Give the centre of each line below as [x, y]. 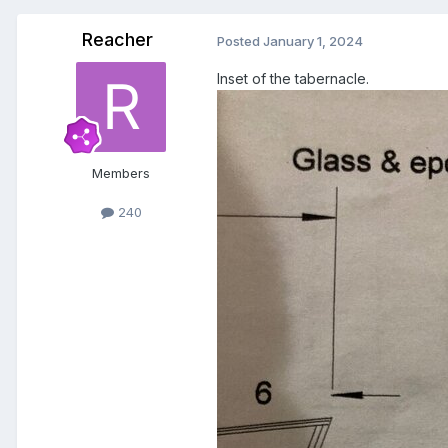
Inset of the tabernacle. [293, 79]
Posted [240, 41]
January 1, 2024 [313, 41]
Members [121, 173]
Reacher [117, 40]
